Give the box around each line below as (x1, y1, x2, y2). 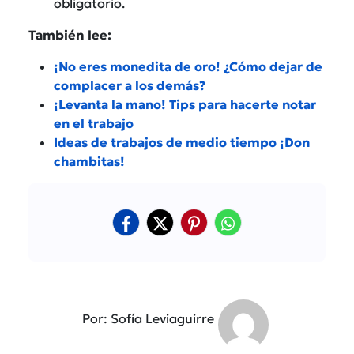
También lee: (28, 26, 111, 43)
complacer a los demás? (54, 77, 205, 93)
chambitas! (54, 153, 125, 169)
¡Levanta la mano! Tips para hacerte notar (54, 96, 316, 112)
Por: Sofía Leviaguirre (81, 310, 214, 326)
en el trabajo (54, 115, 134, 131)
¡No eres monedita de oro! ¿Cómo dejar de (54, 58, 322, 74)
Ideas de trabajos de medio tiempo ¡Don (54, 134, 310, 150)
